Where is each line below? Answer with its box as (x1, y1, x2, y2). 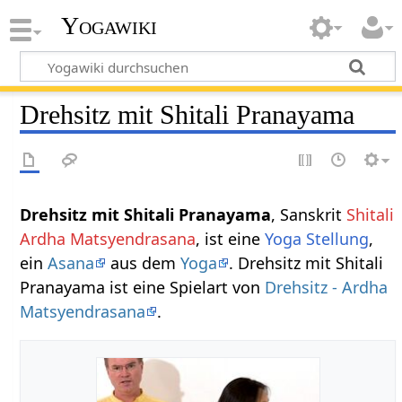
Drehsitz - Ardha (265, 275, 389, 298)
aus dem (106, 251, 181, 274)
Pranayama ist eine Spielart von (20, 275, 266, 298)
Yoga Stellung (265, 227, 370, 249)
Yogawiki (60, 12, 157, 40)
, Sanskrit (271, 203, 347, 225)
